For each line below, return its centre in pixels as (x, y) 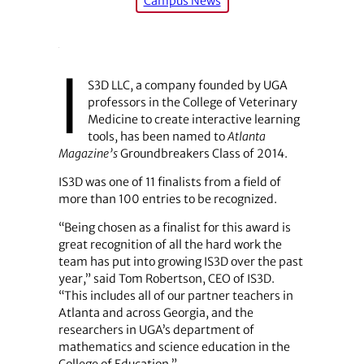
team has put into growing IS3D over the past (180, 262)
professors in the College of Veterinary (192, 102)
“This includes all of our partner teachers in (175, 296)
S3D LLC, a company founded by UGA (187, 85)
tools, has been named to (156, 136)
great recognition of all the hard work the (170, 245)
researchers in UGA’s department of (156, 330)
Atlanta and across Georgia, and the (156, 313)
